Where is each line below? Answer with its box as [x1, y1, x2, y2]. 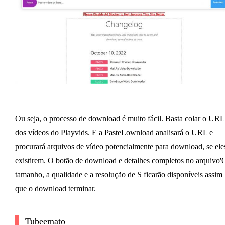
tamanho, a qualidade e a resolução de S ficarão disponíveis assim [15, 170, 222, 179]
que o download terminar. [15, 184, 96, 193]
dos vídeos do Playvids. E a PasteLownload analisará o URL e [15, 128, 213, 137]
